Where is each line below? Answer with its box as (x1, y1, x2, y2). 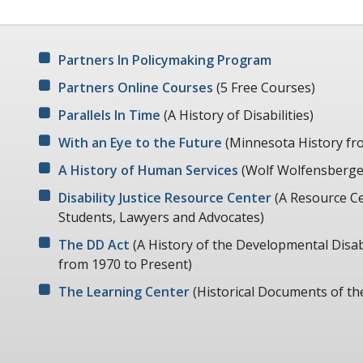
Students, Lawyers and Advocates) (58, 207, 264, 226)
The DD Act (58, 235, 130, 254)
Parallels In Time (58, 105, 160, 124)
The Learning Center (58, 282, 190, 301)
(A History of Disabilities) (164, 105, 314, 124)
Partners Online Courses (58, 78, 213, 96)
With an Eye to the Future (58, 133, 222, 152)
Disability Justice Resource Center (58, 188, 271, 207)
